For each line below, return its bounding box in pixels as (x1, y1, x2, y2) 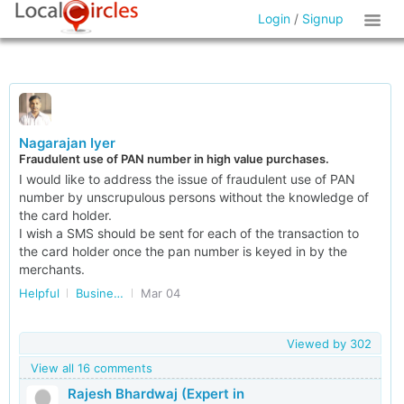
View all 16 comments (31, 361, 152, 375)
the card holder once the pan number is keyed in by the (19, 243, 347, 259)
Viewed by (286, 336, 350, 351)
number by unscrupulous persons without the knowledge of (19, 189, 369, 205)
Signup (302, 11, 344, 26)
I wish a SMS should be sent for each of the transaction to (19, 225, 359, 241)
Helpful (19, 286, 60, 300)
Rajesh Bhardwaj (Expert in (68, 385, 244, 402)
